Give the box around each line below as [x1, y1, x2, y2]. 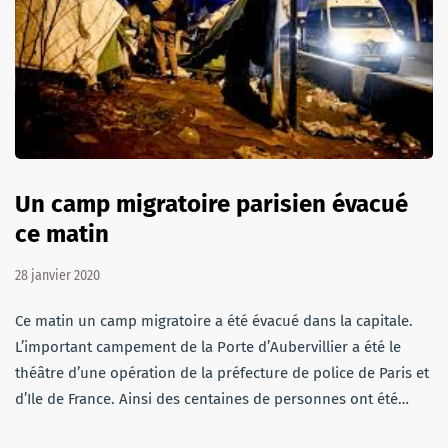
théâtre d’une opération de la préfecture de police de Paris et [15, 363, 429, 382]
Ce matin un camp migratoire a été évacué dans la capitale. [15, 311, 413, 330]
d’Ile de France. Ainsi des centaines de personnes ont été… [15, 389, 409, 408]
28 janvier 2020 [15, 266, 100, 284]
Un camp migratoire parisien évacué [15, 189, 408, 218]
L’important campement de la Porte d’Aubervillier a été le [15, 337, 401, 356]
